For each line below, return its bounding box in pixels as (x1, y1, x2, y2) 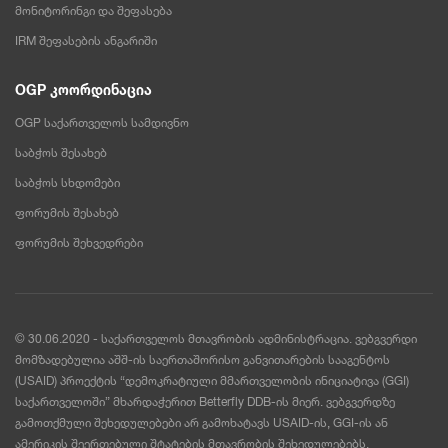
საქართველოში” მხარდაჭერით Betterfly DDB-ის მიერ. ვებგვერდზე (15, 395, 395, 409)
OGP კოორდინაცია (15, 82, 152, 98)
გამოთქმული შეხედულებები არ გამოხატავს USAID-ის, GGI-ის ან (15, 416, 388, 430)
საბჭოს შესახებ (15, 146, 107, 160)
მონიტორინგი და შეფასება (15, 4, 172, 18)
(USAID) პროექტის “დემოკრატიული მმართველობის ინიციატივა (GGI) (15, 374, 409, 388)
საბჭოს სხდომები (15, 176, 120, 190)
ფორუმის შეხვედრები (15, 236, 143, 250)
